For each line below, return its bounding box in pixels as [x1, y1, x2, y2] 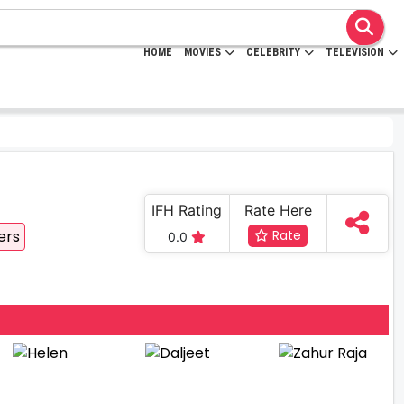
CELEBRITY [246, 46, 300, 59]
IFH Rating [151, 200, 223, 219]
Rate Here [243, 200, 312, 219]
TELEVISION [326, 46, 384, 59]
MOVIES [184, 46, 221, 59]
